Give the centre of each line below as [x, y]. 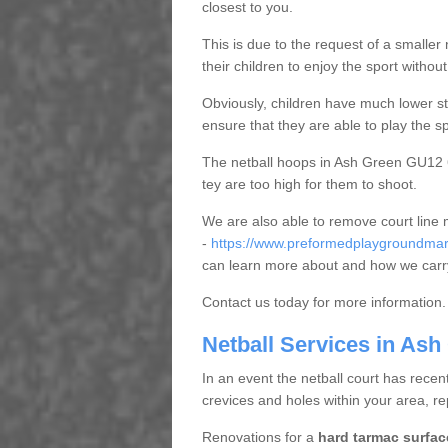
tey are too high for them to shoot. [309, 184]
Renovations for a [259, 437]
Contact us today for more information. [323, 302]
